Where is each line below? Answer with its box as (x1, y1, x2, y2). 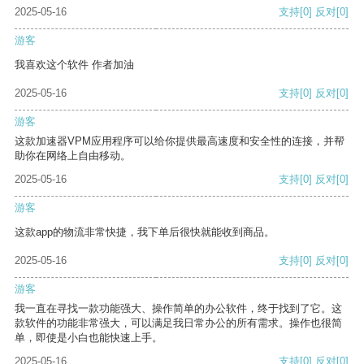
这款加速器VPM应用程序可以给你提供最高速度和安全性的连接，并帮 (15, 135, 344, 148)
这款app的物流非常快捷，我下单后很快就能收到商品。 (15, 226, 275, 239)
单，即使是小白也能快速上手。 (15, 331, 162, 344)
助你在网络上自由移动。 (15, 149, 131, 162)
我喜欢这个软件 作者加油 (15, 58, 134, 71)
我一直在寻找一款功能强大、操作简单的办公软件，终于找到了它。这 (15, 302, 342, 315)
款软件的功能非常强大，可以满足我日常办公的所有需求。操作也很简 (15, 317, 342, 330)
